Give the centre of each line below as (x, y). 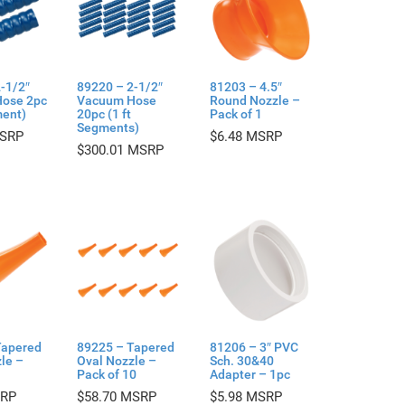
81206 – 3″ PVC (254, 348)
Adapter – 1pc (250, 375)
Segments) (108, 128)
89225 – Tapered (125, 348)
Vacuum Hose (116, 101)
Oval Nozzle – (116, 361)
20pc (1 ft (104, 114)
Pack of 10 (106, 375)
